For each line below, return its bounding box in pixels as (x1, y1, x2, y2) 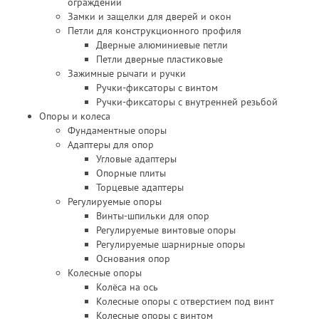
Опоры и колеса (39, 110, 110, 122)
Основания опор (96, 252, 170, 265)
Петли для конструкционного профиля (68, 24, 241, 37)
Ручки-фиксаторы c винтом (96, 81, 218, 94)
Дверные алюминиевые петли (96, 38, 228, 51)
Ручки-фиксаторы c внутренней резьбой (96, 95, 278, 108)
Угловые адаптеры (96, 152, 177, 165)
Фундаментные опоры (68, 124, 167, 137)
